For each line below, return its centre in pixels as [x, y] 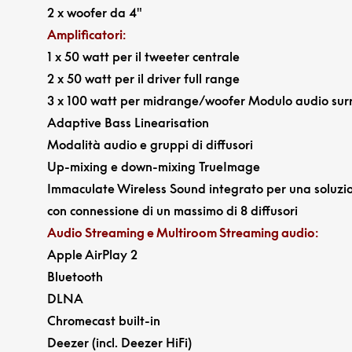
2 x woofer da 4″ [94, 12]
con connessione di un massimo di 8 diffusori [172, 210]
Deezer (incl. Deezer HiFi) [119, 342]
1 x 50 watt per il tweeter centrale [143, 56]
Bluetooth [75, 276]
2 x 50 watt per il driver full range [143, 78]
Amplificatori [84, 34]
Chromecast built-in [103, 320]
